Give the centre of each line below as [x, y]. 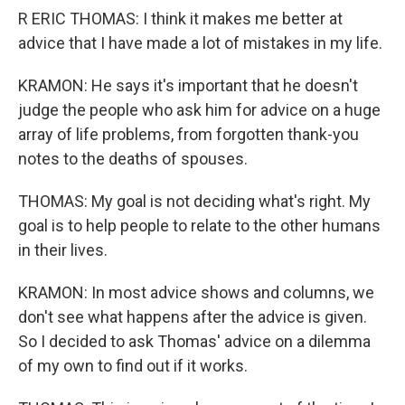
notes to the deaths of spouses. [133, 159]
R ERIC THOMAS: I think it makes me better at [180, 19]
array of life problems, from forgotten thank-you [188, 134]
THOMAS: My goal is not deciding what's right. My [194, 201]
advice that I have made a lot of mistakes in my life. [200, 43]
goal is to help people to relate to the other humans [199, 226]
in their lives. [63, 250]
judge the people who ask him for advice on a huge [199, 110]
